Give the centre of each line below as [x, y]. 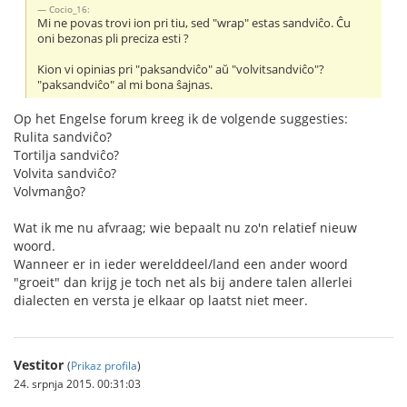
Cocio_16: [70, 9]
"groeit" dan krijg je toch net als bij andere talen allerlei [183, 282]
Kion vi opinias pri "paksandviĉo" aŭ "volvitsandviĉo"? [181, 69]
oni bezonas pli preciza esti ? [114, 38]
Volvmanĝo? [50, 191]
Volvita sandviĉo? [65, 173]
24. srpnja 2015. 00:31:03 [77, 383]
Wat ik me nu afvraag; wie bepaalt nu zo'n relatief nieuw [185, 227]
